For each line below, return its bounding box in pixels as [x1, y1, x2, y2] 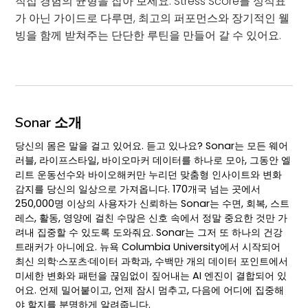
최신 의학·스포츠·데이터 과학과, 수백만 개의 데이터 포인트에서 [15, 254, 289, 268]
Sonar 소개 [15, 113, 82, 132]
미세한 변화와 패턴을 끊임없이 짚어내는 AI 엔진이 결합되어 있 [15, 268, 287, 283]
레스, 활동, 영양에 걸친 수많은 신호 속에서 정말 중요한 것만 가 [15, 210, 288, 225]
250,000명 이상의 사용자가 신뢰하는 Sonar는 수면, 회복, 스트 [15, 196, 290, 210]
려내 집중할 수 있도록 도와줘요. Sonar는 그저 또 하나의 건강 [15, 225, 283, 239]
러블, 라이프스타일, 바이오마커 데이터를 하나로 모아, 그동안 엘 [15, 153, 291, 167]
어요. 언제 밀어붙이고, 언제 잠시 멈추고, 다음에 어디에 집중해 [15, 283, 285, 297]
